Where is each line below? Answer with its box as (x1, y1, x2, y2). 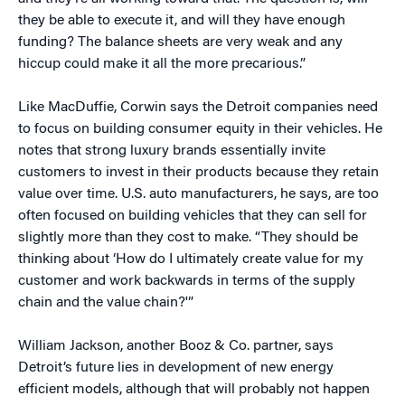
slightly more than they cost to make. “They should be (18, 231, 358, 245)
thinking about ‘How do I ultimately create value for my (18, 252, 363, 267)
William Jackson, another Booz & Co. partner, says (18, 339, 334, 353)
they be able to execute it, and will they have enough (18, 14, 345, 28)
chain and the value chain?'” (18, 296, 193, 310)
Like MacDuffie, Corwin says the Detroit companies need (18, 100, 378, 115)
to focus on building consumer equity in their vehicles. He (18, 122, 382, 137)
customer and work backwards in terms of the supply (18, 274, 355, 288)
